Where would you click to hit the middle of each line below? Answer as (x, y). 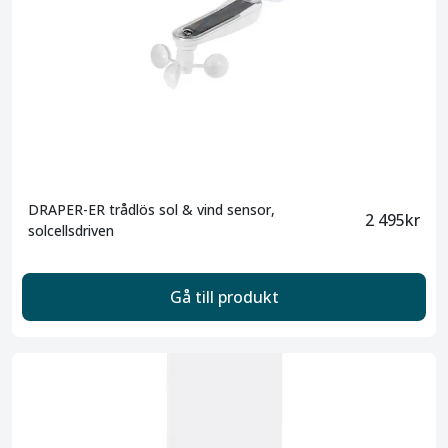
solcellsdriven (71, 230)
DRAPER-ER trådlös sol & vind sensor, (151, 209)
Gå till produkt (224, 297)
